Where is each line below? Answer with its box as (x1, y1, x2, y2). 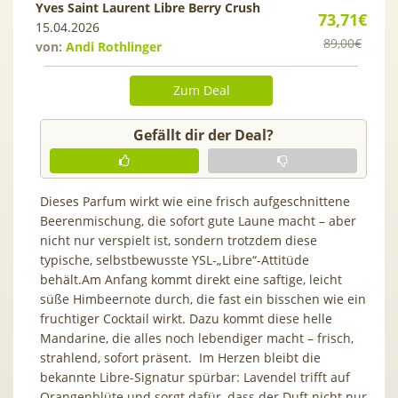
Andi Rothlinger (66, 37, 162, 55)
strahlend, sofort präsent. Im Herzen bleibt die (40, 348, 321, 366)
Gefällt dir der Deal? (133, 124, 274, 145)
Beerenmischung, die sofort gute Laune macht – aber (40, 211, 356, 229)
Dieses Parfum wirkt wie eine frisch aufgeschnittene (40, 192, 350, 210)
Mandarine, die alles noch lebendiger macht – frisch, (40, 329, 354, 346)
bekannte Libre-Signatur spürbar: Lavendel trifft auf (40, 368, 350, 386)
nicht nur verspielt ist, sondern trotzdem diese (40, 231, 317, 249)
